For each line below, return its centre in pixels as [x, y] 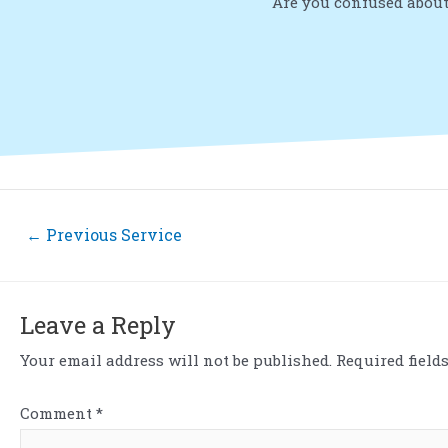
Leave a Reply [98, 324]
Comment [58, 413]
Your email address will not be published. [176, 359]
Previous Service [111, 234]
